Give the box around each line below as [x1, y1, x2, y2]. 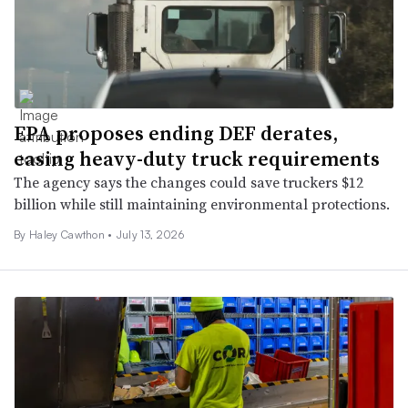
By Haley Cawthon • [14, 228, 113, 242]
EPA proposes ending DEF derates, [14, 119, 338, 148]
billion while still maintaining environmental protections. [14, 194, 390, 215]
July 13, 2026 [116, 228, 184, 242]
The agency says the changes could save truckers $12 [14, 172, 363, 193]
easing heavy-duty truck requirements [14, 145, 380, 173]
